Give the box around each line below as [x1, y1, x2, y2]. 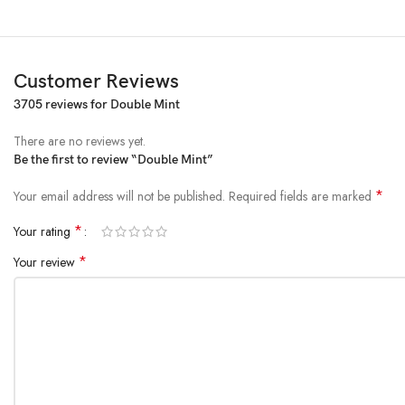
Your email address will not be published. [14, 186, 225, 205]
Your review [14, 252, 79, 271]
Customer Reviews [14, 69, 179, 94]
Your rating [14, 221, 74, 240]
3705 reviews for [14, 96, 110, 112]
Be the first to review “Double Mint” [14, 151, 213, 167]
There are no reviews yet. [14, 131, 146, 150]
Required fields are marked [229, 186, 375, 205]
